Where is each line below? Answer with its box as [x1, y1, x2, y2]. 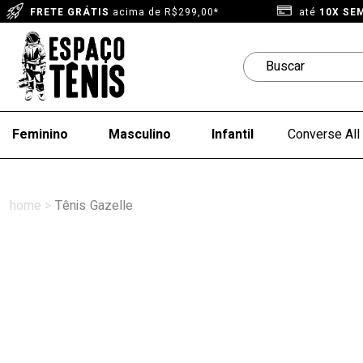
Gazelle [90, 196, 133, 216]
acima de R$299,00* [109, 5, 219, 19]
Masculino [109, 125, 171, 145]
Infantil [211, 125, 254, 145]
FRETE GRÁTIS [30, 5, 109, 19]
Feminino [12, 125, 68, 145]
